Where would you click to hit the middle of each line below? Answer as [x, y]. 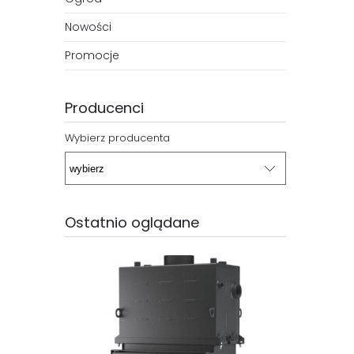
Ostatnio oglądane [132, 223]
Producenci [104, 108]
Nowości [88, 27]
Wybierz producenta [117, 138]
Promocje [92, 56]
